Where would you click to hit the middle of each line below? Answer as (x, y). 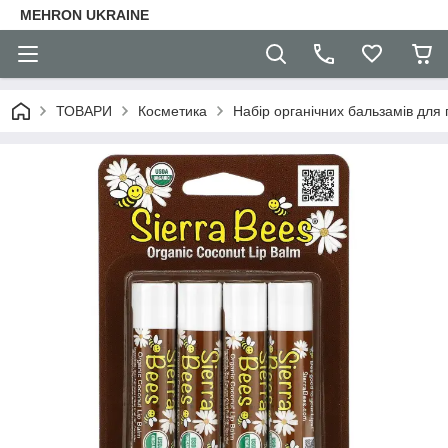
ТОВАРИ (84, 111)
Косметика (172, 111)
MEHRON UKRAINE (84, 15)
